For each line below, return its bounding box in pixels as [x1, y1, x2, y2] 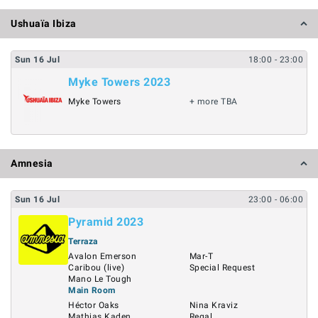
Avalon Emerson [68, 251, 136, 261]
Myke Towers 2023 [68, 75, 170, 89]
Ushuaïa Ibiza [11, 18, 77, 29]
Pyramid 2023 [68, 214, 143, 229]
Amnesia [11, 157, 53, 169]
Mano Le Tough [68, 273, 132, 284]
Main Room [68, 285, 116, 295]
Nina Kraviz [189, 300, 238, 310]
